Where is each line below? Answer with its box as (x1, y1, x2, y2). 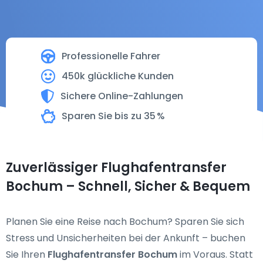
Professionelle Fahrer (62, 49, 160, 63)
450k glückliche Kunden (62, 69, 174, 83)
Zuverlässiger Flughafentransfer (6, 159, 227, 177)
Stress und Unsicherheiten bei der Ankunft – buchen (6, 231, 245, 245)
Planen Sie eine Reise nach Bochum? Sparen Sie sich (6, 215, 244, 228)
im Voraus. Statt (177, 248, 253, 261)
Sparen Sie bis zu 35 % (62, 109, 165, 123)
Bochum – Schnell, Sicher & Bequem (6, 177, 250, 195)
